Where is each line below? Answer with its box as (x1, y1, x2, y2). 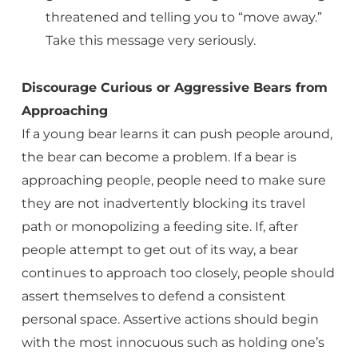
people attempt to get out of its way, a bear (21, 242, 298, 257)
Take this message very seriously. (45, 33, 256, 48)
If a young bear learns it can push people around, (21, 126, 332, 141)
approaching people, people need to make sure (21, 173, 326, 188)
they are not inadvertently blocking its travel (21, 196, 305, 211)
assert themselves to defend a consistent (21, 288, 286, 304)
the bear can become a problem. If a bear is (21, 149, 296, 165)
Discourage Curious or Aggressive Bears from (21, 80, 328, 95)
